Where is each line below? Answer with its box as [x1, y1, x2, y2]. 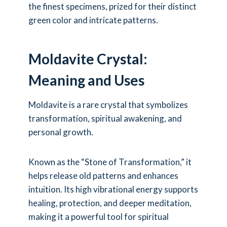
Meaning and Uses [28, 71, 144, 89]
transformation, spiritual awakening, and [28, 112, 182, 124]
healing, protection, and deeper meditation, [28, 197, 192, 208]
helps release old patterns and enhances [28, 170, 178, 181]
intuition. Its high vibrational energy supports [28, 183, 198, 195]
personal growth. [28, 126, 93, 137]
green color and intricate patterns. [28, 14, 158, 25]
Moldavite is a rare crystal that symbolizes [28, 99, 188, 110]
